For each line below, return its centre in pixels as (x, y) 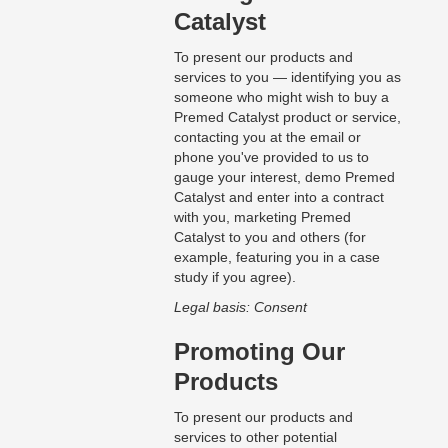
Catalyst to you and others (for (269, 237)
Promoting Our (259, 352)
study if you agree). (234, 277)
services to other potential (255, 437)
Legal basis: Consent (240, 307)
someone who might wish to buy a (281, 97)
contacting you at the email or (267, 137)
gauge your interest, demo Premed (284, 177)
